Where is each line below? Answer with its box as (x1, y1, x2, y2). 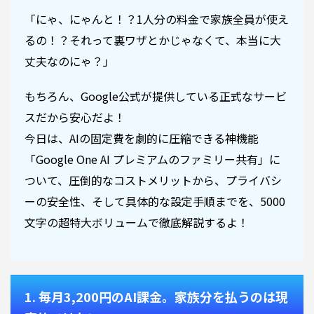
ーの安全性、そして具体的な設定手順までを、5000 (25, 193, 285, 210)
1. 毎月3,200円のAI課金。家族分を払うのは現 (25, 287, 288, 306)
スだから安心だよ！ (25, 109, 125, 125)
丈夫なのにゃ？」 (25, 53, 114, 69)
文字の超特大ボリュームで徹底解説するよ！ (25, 214, 249, 231)
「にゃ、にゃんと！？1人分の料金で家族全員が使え (25, 11, 289, 27)
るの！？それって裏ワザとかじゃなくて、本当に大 (25, 32, 281, 48)
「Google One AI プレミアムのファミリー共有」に (25, 151, 280, 168)
